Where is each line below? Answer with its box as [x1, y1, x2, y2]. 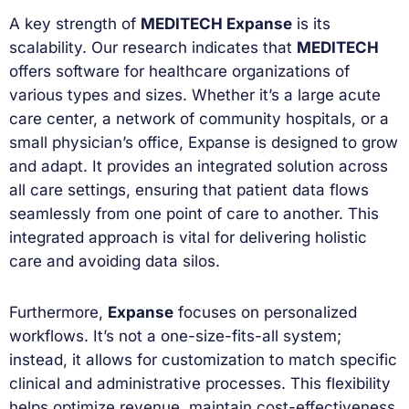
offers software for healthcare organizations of [9, 61, 350, 80]
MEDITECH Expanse [141, 14, 292, 33]
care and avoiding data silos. [9, 251, 220, 270]
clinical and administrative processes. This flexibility [9, 373, 391, 393]
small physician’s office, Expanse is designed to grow [9, 132, 398, 152]
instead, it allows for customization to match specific [9, 350, 397, 369]
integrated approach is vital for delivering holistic [9, 227, 367, 246]
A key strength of [9, 14, 141, 33]
